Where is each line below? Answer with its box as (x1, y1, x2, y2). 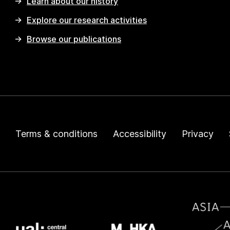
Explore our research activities (27, 15, 147, 26)
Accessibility (113, 128, 166, 140)
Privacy (182, 128, 214, 140)
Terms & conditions (15, 128, 98, 140)
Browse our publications (27, 34, 121, 45)
